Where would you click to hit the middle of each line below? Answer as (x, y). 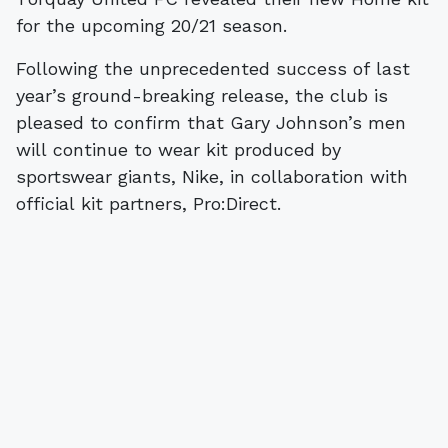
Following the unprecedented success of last (213, 68)
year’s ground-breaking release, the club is (202, 95)
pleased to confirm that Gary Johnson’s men (211, 122)
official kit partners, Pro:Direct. (148, 203)
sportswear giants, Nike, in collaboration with (212, 176)
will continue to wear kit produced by (178, 149)
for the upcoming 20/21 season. (151, 25)
